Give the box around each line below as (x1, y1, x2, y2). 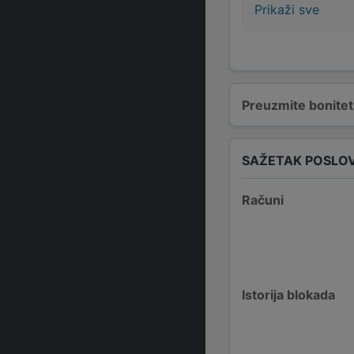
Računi (242, 192, 284, 208)
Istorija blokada (242, 287, 335, 303)
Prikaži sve (254, 2, 319, 17)
